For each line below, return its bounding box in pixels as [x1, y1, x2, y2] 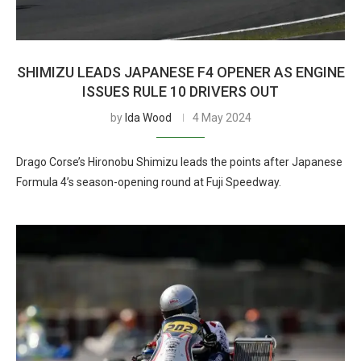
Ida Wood [124, 111, 172, 124]
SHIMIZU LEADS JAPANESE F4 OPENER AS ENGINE [16, 64, 345, 81]
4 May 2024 [192, 111, 251, 124]
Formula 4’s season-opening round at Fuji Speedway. [16, 176, 281, 189]
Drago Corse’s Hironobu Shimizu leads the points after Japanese [16, 156, 342, 168]
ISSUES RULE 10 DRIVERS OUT [82, 83, 279, 100]
